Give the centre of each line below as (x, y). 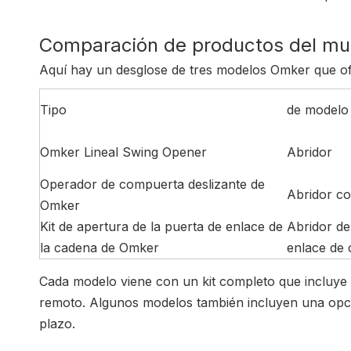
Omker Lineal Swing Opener (123, 152)
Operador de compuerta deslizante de (152, 185)
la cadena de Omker (100, 248)
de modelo (318, 110)
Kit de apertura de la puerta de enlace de (161, 227)
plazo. (57, 324)
